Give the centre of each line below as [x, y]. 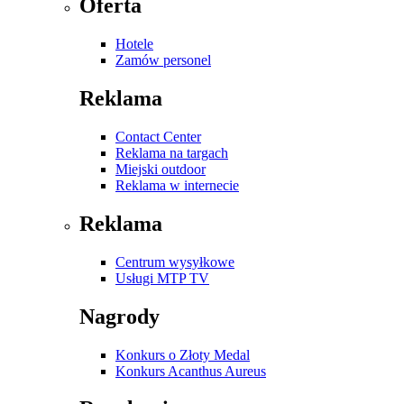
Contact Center [158, 136]
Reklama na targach [172, 152]
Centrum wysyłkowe [175, 262]
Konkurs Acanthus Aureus [191, 371]
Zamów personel [163, 60]
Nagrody [119, 316]
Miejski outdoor [161, 169]
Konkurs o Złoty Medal [183, 354]
